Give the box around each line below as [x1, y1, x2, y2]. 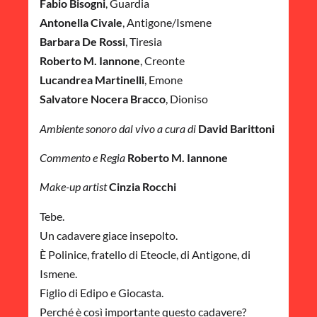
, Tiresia [125, 35, 162, 49]
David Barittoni [198, 121, 275, 135]
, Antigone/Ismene [122, 16, 212, 30]
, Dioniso [166, 92, 208, 106]
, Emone [144, 73, 183, 87]
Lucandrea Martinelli [40, 73, 144, 87]
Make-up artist [40, 180, 107, 194]
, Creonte [140, 54, 185, 68]
